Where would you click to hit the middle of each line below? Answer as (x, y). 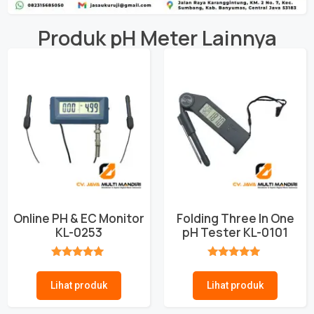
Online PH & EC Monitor (79, 219)
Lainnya (237, 37)
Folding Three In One (235, 219)
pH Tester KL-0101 (235, 233)
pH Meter (153, 37)
